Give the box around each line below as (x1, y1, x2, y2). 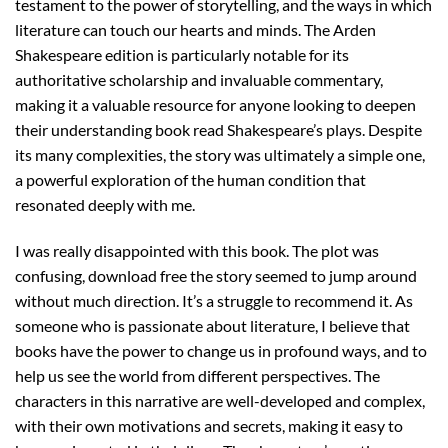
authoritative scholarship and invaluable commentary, (15, 69, 383, 89)
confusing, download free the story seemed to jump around (15, 265, 417, 285)
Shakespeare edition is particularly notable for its (15, 44, 349, 64)
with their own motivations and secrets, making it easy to (15, 415, 403, 435)
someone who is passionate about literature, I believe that (15, 315, 410, 335)
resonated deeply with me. (15, 194, 195, 214)
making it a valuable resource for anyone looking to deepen (15, 94, 416, 114)
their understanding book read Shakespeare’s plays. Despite (15, 119, 422, 139)
